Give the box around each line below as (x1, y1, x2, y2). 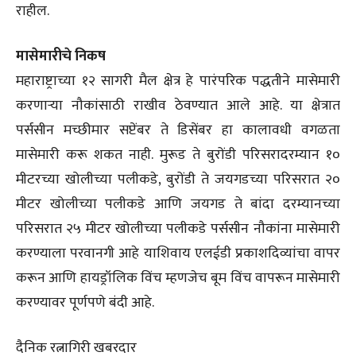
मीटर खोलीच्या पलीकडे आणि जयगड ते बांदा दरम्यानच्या (16, 192, 340, 216)
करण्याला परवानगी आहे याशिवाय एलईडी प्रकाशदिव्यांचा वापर (16, 241, 340, 265)
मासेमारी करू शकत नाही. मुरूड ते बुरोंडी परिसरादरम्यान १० (16, 142, 340, 167)
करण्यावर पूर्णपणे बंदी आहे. (16, 290, 154, 315)
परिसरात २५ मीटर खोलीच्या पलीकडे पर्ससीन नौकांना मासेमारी (16, 216, 340, 241)
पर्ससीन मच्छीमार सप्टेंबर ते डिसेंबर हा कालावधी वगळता (16, 118, 340, 142)
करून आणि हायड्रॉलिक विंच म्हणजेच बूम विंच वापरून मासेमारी (16, 265, 340, 290)
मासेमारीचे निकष (16, 44, 106, 68)
